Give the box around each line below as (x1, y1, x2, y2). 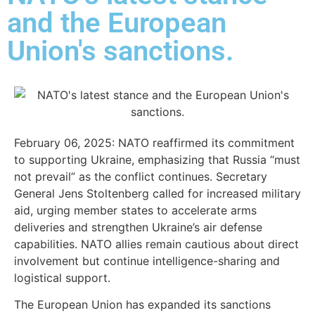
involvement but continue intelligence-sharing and (14, 253, 280, 268)
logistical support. (14, 270, 110, 285)
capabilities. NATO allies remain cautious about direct (14, 236, 299, 251)
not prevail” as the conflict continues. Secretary (14, 169, 267, 184)
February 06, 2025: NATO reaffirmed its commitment (14, 135, 295, 150)
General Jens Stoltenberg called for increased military (14, 186, 301, 200)
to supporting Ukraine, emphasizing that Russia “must (14, 152, 300, 167)
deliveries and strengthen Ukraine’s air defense (14, 219, 262, 234)
